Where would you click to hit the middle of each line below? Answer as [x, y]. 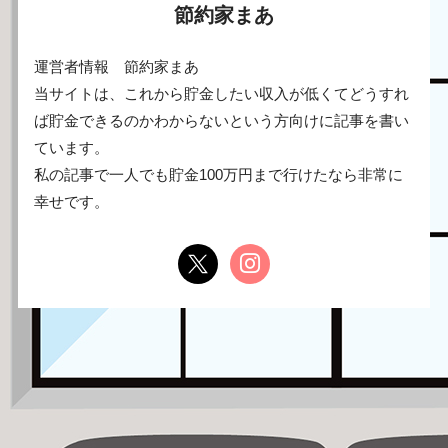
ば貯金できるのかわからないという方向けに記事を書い [221, 120]
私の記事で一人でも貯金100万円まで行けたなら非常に [218, 174]
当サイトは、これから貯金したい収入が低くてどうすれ [221, 93]
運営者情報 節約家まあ [116, 66]
